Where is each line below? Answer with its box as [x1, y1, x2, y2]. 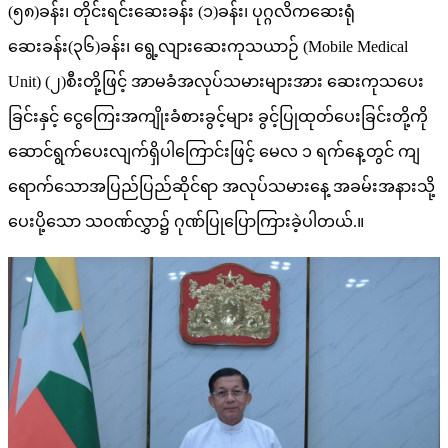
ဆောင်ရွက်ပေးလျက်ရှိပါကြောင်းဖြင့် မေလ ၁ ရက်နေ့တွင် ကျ [8, 142, 420, 160]
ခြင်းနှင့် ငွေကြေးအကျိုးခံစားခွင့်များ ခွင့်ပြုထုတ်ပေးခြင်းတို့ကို [8, 107, 428, 125]
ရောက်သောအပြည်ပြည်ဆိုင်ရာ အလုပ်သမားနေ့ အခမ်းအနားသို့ [8, 177, 435, 195]
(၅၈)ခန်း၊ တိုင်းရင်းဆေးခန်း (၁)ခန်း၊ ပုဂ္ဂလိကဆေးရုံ [8, 2, 355, 20]
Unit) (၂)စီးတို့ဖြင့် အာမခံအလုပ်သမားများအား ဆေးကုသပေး [8, 72, 424, 90]
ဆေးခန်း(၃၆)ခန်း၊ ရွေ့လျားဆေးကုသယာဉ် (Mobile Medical [8, 37, 408, 55]
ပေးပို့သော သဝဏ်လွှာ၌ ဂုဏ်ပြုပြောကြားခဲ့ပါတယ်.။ [8, 212, 364, 230]
